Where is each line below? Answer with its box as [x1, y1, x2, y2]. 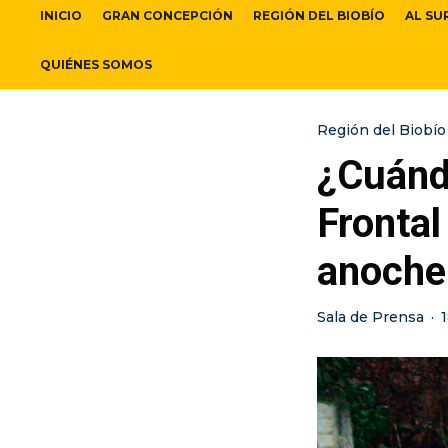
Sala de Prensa [317, 308, 424, 327]
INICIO [40, 8, 82, 24]
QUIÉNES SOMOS [40, 57, 152, 73]
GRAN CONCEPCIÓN [102, 8, 233, 24]
